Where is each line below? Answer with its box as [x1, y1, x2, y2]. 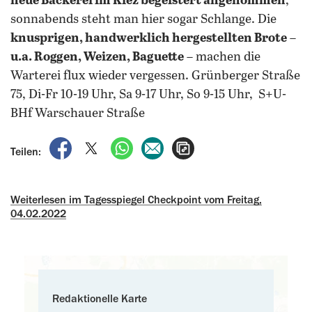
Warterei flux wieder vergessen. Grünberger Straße [10, 69, 300, 83]
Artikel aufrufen [194, 139, 270, 150]
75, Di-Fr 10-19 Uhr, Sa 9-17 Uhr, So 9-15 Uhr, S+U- [10, 88, 286, 102]
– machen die [184, 50, 260, 64]
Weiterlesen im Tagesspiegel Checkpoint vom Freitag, [10, 194, 262, 205]
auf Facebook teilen [75, 139, 169, 150]
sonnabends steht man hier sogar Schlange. [10, 13, 258, 26]
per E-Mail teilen [166, 139, 244, 150]
